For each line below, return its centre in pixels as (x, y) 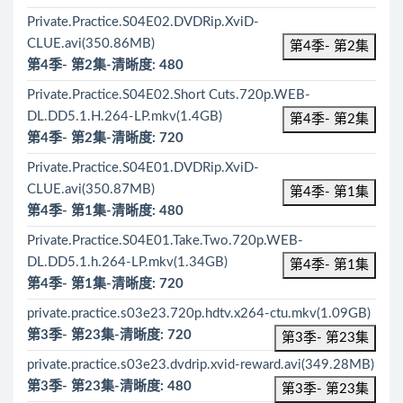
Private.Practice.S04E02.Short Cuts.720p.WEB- (169, 95)
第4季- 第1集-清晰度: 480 (105, 211)
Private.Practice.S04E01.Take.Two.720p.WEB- (165, 241)
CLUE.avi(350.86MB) (91, 44)
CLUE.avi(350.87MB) (91, 189)
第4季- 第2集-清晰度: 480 (105, 65)
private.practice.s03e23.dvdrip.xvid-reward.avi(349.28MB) (201, 365)
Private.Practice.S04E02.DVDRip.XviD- (143, 22)
